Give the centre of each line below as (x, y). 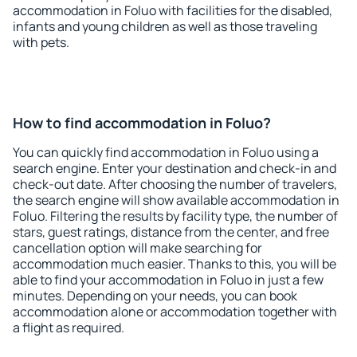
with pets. (41, 42)
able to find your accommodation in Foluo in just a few (168, 280)
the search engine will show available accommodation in (176, 200)
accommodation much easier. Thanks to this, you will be (175, 264)
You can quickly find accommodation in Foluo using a (166, 152)
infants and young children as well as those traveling (165, 26)
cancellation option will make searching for (137, 248)
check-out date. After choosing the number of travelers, (175, 184)
